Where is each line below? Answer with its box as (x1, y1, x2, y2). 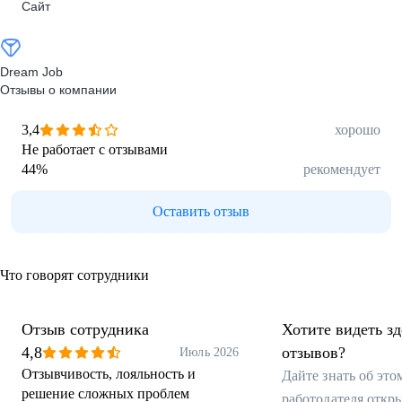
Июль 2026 (179, 345, 239, 359)
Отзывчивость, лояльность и (22, 366, 196, 381)
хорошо (335, 122, 380, 137)
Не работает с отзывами (22, 142, 168, 157)
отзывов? (282, 344, 345, 362)
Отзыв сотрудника (22, 320, 149, 338)
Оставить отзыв (153, 204, 249, 219)
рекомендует (303, 162, 380, 177)
